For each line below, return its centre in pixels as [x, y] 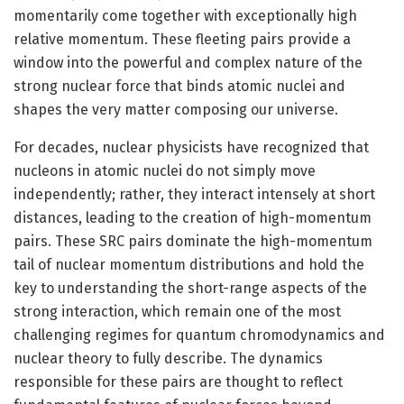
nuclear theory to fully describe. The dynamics [168, 358]
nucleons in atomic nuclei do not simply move [165, 170]
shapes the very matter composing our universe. [176, 109]
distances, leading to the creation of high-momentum [193, 217]
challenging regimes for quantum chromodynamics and [199, 335]
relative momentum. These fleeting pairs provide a [182, 39]
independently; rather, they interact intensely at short [194, 194]
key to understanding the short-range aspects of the [190, 288]
